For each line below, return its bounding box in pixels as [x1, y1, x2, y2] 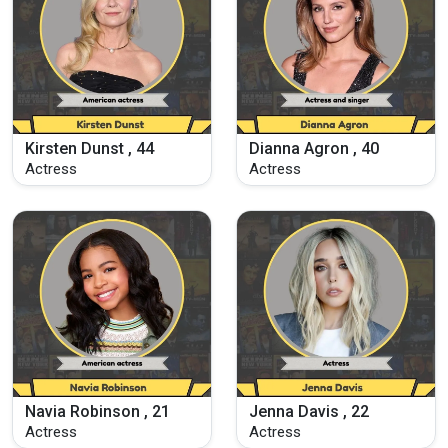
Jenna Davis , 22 [249, 402, 369, 422]
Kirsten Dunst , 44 [25, 138, 154, 158]
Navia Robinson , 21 [25, 402, 170, 422]
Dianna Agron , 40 [249, 138, 379, 158]
